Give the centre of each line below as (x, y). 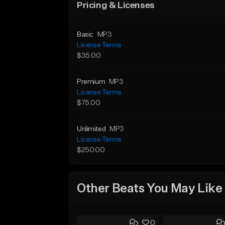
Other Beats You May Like (150, 189)
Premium (91, 82)
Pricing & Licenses (116, 6)
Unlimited (91, 129)
